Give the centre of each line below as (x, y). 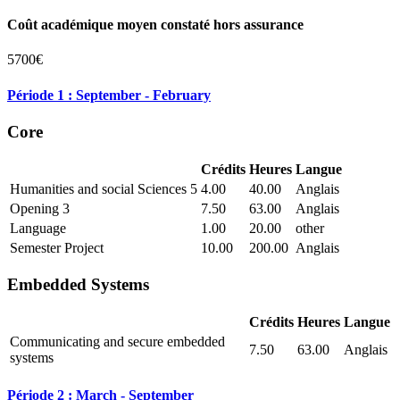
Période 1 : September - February (109, 95)
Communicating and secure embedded (117, 342)
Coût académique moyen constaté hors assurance (155, 25)
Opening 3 (40, 208)
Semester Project (57, 247)
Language (38, 228)
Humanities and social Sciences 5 (104, 188)
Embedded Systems (78, 285)
